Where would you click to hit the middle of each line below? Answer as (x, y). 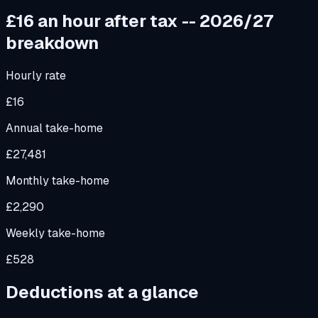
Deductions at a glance (102, 292)
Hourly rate (36, 75)
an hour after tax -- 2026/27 (154, 21)
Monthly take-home (57, 180)
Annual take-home (54, 128)
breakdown (52, 43)
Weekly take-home (55, 233)
